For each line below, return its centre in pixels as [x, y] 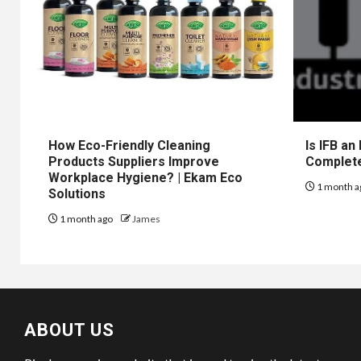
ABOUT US [69, 330]
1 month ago [86, 218]
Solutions [77, 193]
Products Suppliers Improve [134, 161]
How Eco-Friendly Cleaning [129, 145]
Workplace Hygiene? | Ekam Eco [145, 177]
